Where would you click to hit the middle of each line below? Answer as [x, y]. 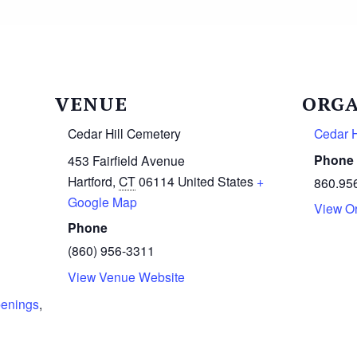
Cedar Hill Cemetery [125, 133]
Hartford [90, 180]
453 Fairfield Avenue [127, 160]
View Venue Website [127, 277]
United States [216, 180]
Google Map [103, 201]
